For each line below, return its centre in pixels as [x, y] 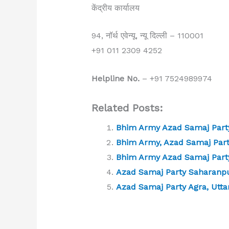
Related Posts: [127, 108]
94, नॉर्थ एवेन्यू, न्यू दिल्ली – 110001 [147, 36]
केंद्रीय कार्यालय [115, 8]
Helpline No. [115, 78]
